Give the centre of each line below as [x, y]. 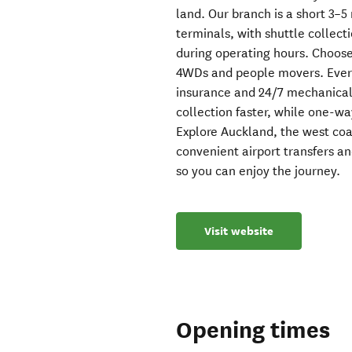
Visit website [239, 231]
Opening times [253, 331]
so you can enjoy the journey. [258, 171]
